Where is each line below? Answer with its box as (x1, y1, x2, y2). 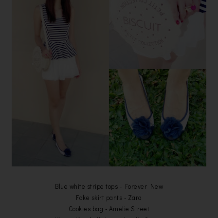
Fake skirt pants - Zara (76, 193, 142, 202)
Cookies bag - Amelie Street (68, 204, 150, 213)
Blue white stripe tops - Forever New (55, 182, 163, 191)
